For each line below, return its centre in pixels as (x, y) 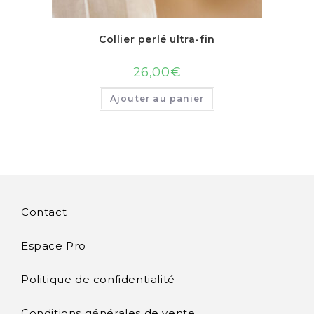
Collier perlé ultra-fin (157, 39)
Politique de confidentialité (98, 280)
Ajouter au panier (157, 98)
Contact (44, 212)
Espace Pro (54, 246)
